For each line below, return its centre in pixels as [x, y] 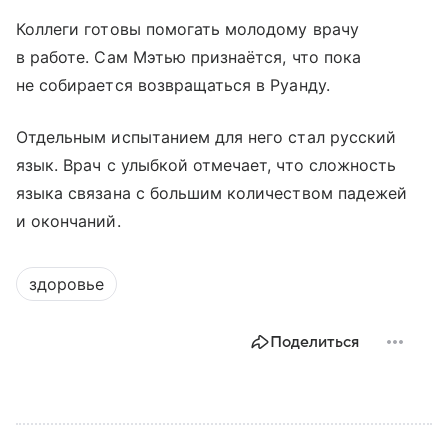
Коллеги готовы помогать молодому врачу [187, 29]
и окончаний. [68, 221]
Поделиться [314, 342]
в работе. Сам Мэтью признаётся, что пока [188, 57]
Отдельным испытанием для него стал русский [206, 137]
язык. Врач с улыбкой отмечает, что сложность [206, 165]
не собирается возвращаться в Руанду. [173, 85]
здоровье [66, 284]
